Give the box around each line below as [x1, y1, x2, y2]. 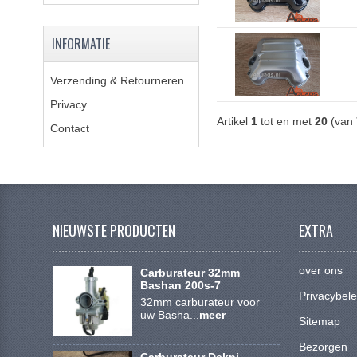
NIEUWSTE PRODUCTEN [53, 220, 176, 241]
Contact [49, 122, 89, 135]
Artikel [216, 115, 251, 127]
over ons [299, 264, 343, 277]
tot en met [257, 115, 315, 127]
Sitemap [299, 315, 341, 328]
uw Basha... [139, 308, 199, 321]
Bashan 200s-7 [139, 279, 221, 292]
